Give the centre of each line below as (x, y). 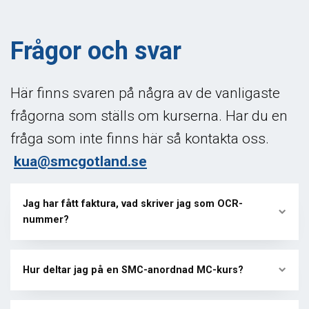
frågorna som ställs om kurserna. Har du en (149, 116)
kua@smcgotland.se (80, 161)
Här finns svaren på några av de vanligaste (145, 93)
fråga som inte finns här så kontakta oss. (140, 138)
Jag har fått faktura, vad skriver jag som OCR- (133, 203)
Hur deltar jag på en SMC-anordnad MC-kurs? (133, 270)
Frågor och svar (96, 51)
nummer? (46, 219)
